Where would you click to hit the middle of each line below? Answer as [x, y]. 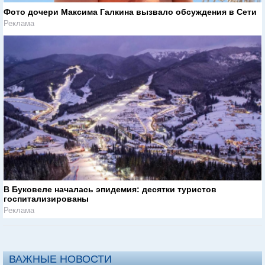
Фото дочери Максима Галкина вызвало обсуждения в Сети [130, 12]
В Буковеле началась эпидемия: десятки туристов [110, 190]
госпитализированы [46, 199]
